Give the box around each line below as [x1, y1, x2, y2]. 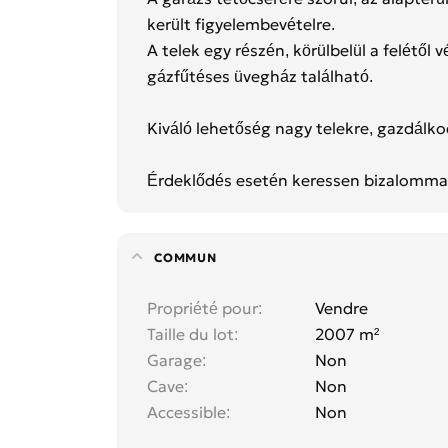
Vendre [315, 298, 368, 319]
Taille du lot [147, 324, 234, 345]
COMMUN [154, 250, 217, 266]
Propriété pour [147, 298, 258, 319]
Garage [147, 350, 202, 371]
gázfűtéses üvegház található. [147, 66, 373, 87]
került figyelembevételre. [147, 14, 335, 35]
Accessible [147, 402, 226, 423]
